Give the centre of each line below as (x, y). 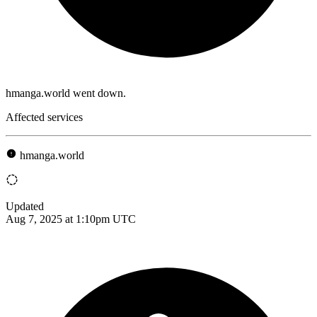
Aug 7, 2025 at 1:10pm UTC (71, 219)
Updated (25, 206)
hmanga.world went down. (66, 93)
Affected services (44, 117)
